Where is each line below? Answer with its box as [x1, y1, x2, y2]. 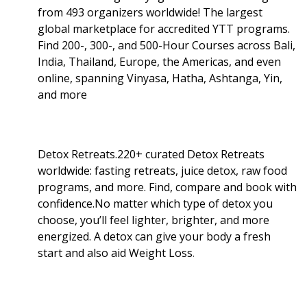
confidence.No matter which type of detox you [38, 195, 273, 211]
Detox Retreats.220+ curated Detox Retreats [38, 146, 265, 162]
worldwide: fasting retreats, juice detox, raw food [38, 162, 287, 178]
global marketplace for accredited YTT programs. [38, 21, 290, 36]
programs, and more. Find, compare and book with [38, 179, 297, 195]
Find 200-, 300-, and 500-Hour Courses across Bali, [38, 37, 295, 53]
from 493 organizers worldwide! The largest [38, 4, 262, 20]
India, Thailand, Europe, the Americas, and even [38, 53, 281, 69]
